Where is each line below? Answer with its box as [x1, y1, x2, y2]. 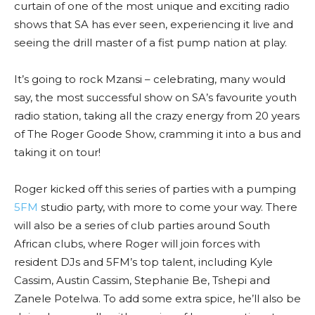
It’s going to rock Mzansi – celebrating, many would [14, 72, 285, 86]
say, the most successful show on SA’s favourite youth [14, 91, 297, 104]
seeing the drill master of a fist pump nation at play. [14, 36, 287, 49]
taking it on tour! [14, 146, 101, 159]
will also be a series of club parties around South [14, 219, 270, 232]
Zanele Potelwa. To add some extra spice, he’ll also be [14, 292, 301, 305]
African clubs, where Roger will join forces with [14, 237, 260, 250]
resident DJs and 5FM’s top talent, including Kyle [14, 255, 273, 269]
